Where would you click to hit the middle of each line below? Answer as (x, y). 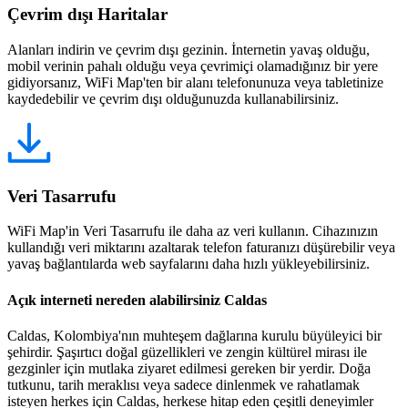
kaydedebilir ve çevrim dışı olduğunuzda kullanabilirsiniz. (173, 99)
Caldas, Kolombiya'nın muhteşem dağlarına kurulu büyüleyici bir (194, 335)
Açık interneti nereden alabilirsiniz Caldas (137, 300)
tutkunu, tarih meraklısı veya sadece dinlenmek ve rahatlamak (184, 384)
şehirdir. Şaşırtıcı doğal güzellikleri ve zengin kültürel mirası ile (187, 352)
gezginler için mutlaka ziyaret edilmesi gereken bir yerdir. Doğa (189, 368)
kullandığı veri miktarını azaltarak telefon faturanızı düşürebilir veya (201, 248)
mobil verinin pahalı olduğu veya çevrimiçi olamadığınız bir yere (193, 66)
